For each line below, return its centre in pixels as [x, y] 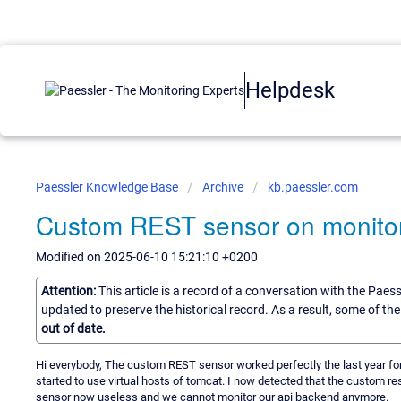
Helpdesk [290, 90]
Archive [223, 187]
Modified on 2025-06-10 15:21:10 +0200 [147, 257]
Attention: [70, 290]
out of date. [73, 328]
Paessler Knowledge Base [108, 187]
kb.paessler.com [313, 187]
